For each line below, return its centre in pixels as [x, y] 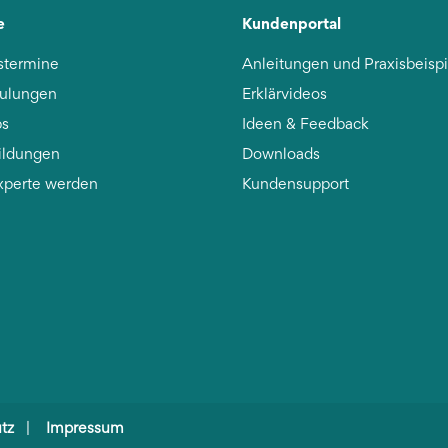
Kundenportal [292, 23]
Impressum [85, 429]
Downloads [281, 155]
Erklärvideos [285, 95]
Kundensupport [296, 185]
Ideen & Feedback [306, 125]
